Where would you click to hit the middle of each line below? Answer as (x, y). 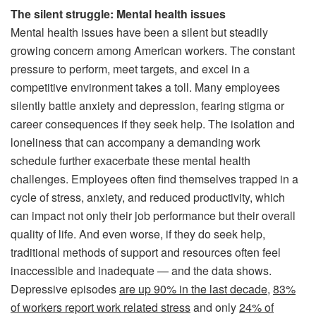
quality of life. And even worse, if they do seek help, (138, 233)
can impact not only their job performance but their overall (153, 215)
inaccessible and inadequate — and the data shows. (141, 270)
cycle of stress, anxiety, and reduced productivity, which (148, 197)
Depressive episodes (65, 288)
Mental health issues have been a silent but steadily (139, 32)
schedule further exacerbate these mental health (130, 160)
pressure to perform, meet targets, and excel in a (130, 68)
